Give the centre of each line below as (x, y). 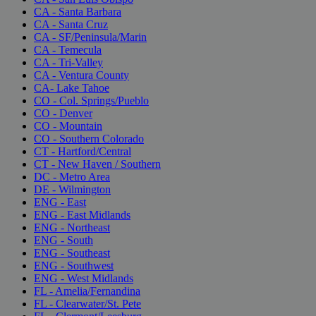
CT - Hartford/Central (83, 151)
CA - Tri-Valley (68, 62)
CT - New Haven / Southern (97, 164)
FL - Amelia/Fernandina (87, 291)
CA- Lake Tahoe (72, 87)
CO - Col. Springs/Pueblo (91, 100)
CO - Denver (63, 113)
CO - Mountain (68, 126)
